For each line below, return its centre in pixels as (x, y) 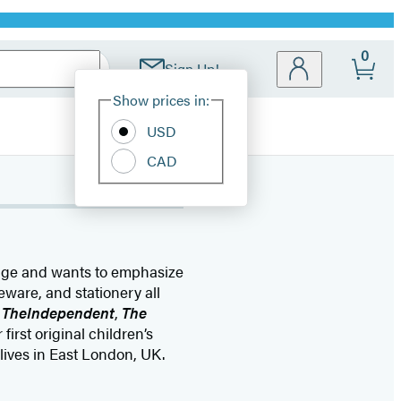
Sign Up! (192, 68)
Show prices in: (161, 100)
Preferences (305, 109)
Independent (70, 312)
